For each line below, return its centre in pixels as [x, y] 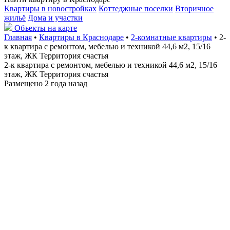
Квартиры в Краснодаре [81, 37]
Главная [18, 37]
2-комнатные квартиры [171, 37]
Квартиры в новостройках [50, 8]
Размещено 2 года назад [46, 83]
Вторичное [194, 8]
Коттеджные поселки [136, 8]
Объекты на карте [46, 28]
